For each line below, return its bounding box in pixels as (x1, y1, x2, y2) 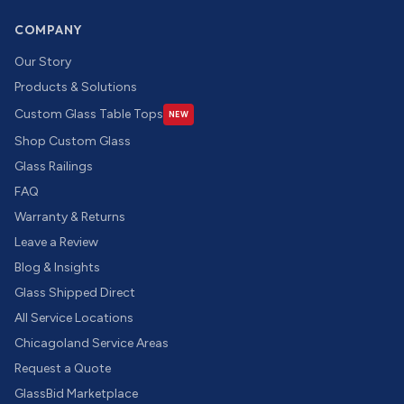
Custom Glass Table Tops (14, 106, 163, 122)
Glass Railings (14, 159, 93, 174)
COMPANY (14, 22, 83, 38)
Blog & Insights (14, 260, 100, 275)
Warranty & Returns (14, 209, 125, 225)
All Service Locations (14, 310, 133, 326)
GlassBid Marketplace (14, 386, 138, 401)
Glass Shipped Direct (14, 285, 135, 300)
